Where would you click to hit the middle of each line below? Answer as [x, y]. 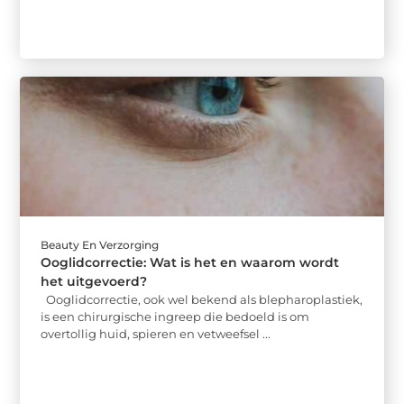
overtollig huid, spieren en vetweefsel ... [156, 333]
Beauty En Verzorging [100, 244]
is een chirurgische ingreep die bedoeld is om [175, 316]
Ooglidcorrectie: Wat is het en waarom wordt [190, 262]
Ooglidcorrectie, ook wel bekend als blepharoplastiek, [202, 299]
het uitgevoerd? [94, 281]
